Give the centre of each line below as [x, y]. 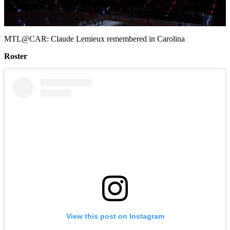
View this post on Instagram [115, 216]
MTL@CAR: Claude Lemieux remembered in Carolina [94, 39]
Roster [16, 56]
